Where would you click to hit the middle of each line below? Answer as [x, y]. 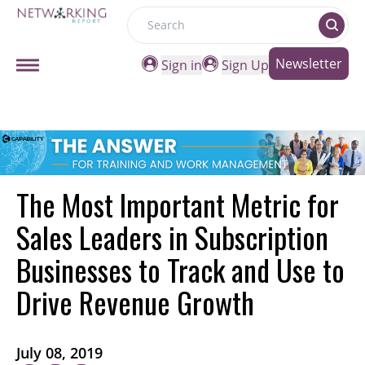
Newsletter [309, 64]
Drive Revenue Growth [135, 302]
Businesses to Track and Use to [180, 270]
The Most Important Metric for [178, 204]
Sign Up [245, 65]
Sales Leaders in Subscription [172, 237]
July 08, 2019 [59, 353]
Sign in [182, 65]
